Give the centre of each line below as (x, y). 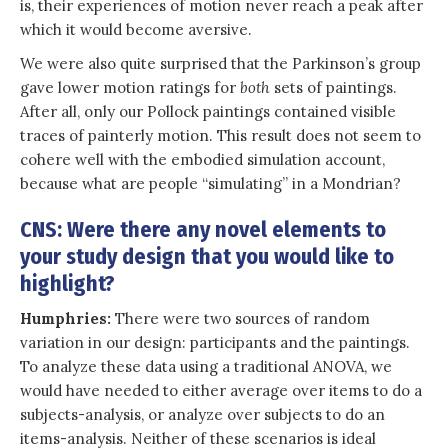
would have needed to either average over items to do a (221, 390)
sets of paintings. (333, 87)
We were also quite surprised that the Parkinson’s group (220, 63)
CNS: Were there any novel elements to (203, 229)
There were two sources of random (242, 318)
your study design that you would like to (207, 256)
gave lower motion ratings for (130, 87)
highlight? (67, 283)
